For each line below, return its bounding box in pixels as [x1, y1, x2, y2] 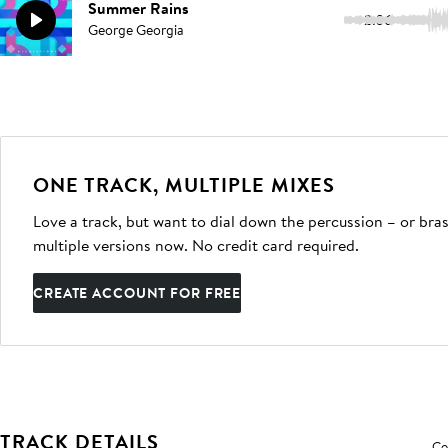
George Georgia [88, 20, 184, 40]
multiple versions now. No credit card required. [33, 234, 359, 256]
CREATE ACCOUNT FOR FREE [33, 283, 242, 303]
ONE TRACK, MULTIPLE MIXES [33, 171, 335, 198]
